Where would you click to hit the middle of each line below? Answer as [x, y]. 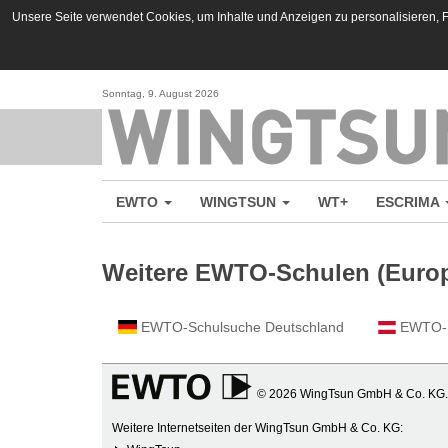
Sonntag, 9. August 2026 [160, 93]
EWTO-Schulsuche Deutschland [240, 327]
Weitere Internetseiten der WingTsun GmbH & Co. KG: [257, 428]
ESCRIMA [409, 201]
